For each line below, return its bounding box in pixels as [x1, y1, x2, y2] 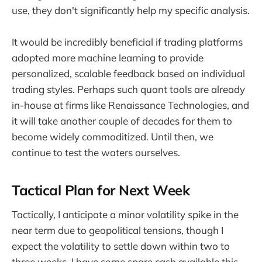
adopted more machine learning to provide [12, 51, 204, 64]
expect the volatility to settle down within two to [12, 239, 230, 252]
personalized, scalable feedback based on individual [12, 67, 245, 80]
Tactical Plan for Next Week [12, 181, 190, 199]
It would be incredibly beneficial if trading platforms [12, 36, 243, 49]
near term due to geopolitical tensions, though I [12, 223, 223, 236]
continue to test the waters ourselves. [12, 146, 180, 159]
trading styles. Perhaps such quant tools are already [12, 83, 245, 96]
